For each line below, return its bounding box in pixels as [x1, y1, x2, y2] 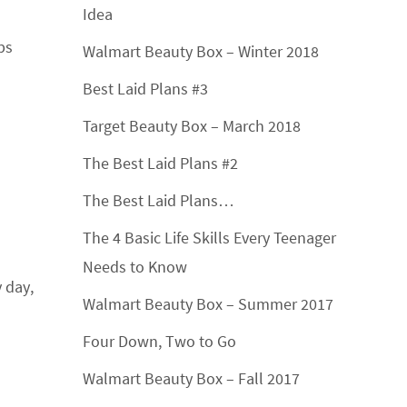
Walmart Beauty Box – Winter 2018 [83, 41, 319, 62]
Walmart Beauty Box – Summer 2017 [83, 293, 333, 314]
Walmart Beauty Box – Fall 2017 [83, 368, 300, 389]
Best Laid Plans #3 [83, 78, 208, 99]
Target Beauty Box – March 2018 [83, 115, 301, 136]
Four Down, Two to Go [83, 331, 236, 352]
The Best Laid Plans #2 [83, 153, 238, 174]
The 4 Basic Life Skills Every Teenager [83, 227, 336, 248]
